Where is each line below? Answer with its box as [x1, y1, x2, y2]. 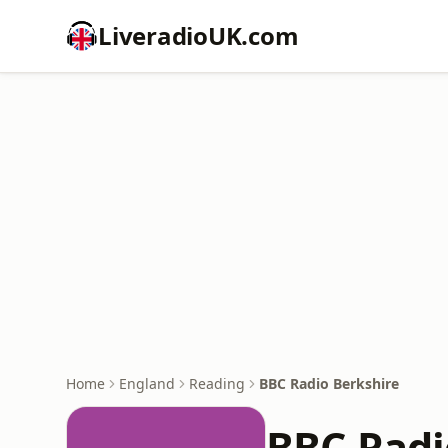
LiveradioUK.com [98, 19, 299, 52]
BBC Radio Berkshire [259, 374, 399, 393]
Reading [189, 374, 245, 393]
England [119, 374, 175, 393]
